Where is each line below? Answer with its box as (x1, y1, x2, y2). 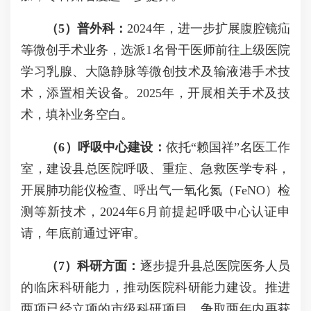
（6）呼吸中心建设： (46, 140, 166, 154)
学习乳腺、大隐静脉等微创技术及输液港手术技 (21, 65, 290, 78)
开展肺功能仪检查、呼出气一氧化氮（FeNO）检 (21, 183, 290, 197)
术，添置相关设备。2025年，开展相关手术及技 (21, 86, 290, 100)
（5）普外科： (46, 22, 128, 35)
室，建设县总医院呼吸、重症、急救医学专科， (21, 162, 290, 176)
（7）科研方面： (46, 259, 140, 273)
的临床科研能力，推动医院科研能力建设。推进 (21, 280, 290, 294)
